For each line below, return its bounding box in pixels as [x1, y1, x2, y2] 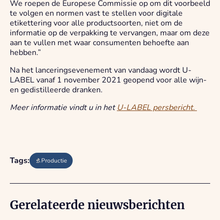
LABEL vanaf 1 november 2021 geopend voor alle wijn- [10, 75, 207, 85]
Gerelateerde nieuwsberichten [10, 197, 185, 213]
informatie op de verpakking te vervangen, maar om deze [10, 27, 210, 38]
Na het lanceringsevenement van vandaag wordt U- [10, 65, 192, 76]
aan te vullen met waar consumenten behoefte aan [10, 37, 189, 48]
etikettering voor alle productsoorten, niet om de [10, 18, 183, 28]
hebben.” [10, 47, 41, 58]
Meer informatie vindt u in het [10, 102, 117, 113]
